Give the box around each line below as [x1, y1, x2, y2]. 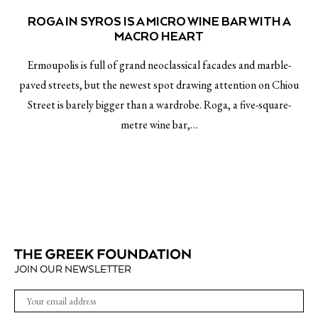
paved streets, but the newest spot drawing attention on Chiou [19, 77, 299, 92]
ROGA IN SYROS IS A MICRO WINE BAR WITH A [27, 13, 291, 29]
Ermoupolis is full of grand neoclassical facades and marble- [27, 57, 291, 72]
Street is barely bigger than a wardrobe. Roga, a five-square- [27, 97, 291, 112]
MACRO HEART [114, 28, 204, 44]
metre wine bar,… [120, 117, 198, 132]
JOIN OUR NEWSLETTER [14, 264, 131, 275]
